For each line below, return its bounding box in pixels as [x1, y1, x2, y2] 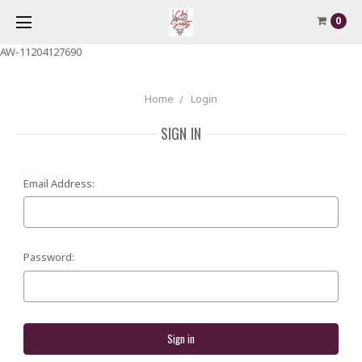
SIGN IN [160, 122, 202, 144]
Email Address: [23, 175, 95, 191]
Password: [23, 249, 75, 264]
